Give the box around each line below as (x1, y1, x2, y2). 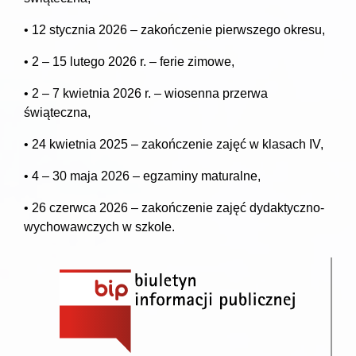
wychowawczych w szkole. (24, 219, 175, 234)
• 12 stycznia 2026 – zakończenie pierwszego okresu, (24, 22, 325, 37)
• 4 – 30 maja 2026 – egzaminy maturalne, (24, 168, 261, 183)
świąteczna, (24, 105, 91, 119)
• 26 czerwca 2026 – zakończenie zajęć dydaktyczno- (24, 200, 324, 215)
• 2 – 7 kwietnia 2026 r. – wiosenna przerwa (24, 86, 268, 100)
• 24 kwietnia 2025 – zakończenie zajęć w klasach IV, (24, 137, 323, 151)
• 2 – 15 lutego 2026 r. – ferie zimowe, (24, 54, 234, 68)
